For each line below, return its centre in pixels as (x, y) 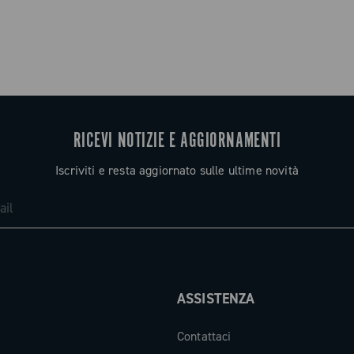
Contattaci (204, 336)
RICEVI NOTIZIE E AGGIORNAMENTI (177, 141)
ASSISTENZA (216, 299)
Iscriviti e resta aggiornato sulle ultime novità (177, 170)
